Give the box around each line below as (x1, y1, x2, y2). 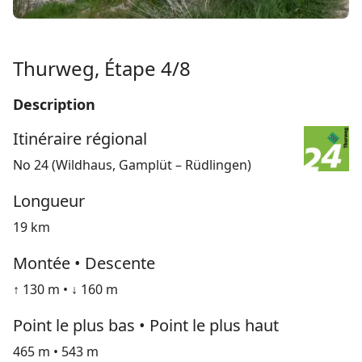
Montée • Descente (13, 252, 155, 275)
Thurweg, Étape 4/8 (13, 55, 191, 82)
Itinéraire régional (13, 128, 147, 150)
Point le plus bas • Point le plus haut (13, 314, 279, 337)
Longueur (13, 190, 85, 213)
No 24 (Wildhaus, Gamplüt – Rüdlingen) (13, 156, 251, 175)
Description (13, 95, 95, 115)
